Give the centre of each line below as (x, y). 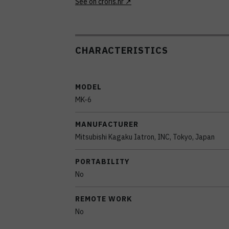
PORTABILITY (102, 161)
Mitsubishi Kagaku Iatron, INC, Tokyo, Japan (145, 137)
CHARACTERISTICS (122, 50)
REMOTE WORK (104, 199)
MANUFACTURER (107, 124)
